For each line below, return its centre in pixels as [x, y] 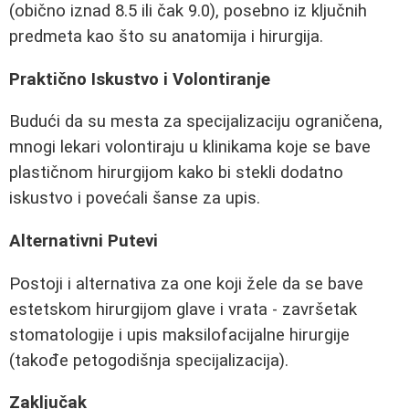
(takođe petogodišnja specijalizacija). [149, 360]
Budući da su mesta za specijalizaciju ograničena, [196, 122]
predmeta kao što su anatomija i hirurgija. [166, 37]
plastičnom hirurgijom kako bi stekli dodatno [176, 173]
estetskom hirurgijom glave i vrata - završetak [183, 309]
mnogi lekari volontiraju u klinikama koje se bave [190, 147]
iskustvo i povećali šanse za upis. [135, 199]
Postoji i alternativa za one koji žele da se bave [186, 283]
